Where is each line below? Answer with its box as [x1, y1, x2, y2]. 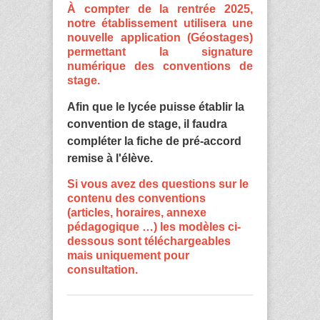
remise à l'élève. [67, 151, 153, 164]
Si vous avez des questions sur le [67, 178, 249, 191]
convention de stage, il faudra [67, 117, 227, 130]
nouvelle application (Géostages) [67, 31, 253, 44]
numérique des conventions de [67, 60, 253, 73]
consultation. [67, 264, 144, 276]
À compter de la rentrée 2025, [67, 3, 253, 16]
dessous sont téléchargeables [67, 235, 231, 248]
